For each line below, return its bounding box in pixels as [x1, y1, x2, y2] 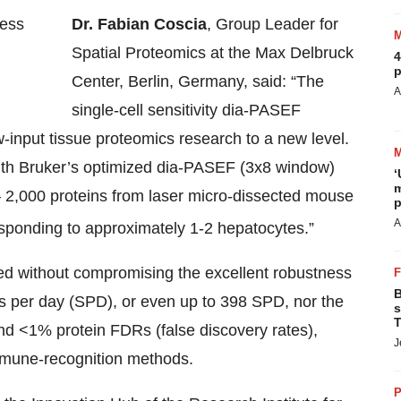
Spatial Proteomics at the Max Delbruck [72, 44, 354, 62]
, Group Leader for [207, 15, 338, 33]
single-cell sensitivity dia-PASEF [72, 101, 301, 119]
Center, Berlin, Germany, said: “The [72, 73, 324, 90]
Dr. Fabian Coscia [72, 15, 207, 33]
